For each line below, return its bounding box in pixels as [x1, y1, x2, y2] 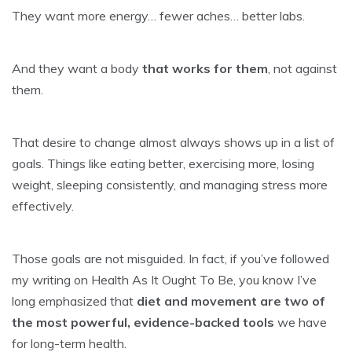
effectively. [12, 197, 74, 214]
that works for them [142, 60, 268, 76]
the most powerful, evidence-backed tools [12, 313, 277, 330]
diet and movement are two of [137, 292, 325, 309]
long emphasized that [12, 292, 137, 309]
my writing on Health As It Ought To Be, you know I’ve [12, 271, 317, 288]
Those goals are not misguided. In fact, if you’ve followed [12, 250, 329, 266]
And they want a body [12, 60, 142, 76]
